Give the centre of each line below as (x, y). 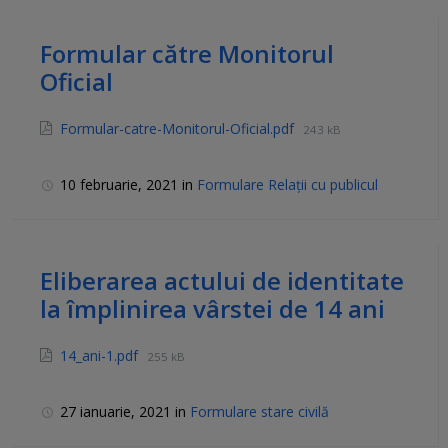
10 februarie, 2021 (121, 185)
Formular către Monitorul (187, 54)
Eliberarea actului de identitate (222, 281)
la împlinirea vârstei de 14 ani (212, 309)
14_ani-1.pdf (101, 356)
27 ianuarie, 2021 (117, 412)
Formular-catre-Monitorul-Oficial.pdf (179, 129)
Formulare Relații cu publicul (287, 185)
